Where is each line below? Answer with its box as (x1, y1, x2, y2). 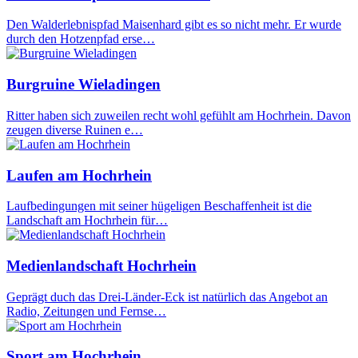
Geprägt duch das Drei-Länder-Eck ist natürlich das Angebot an (6, 289, 328, 304)
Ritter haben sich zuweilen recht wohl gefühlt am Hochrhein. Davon (6, 108, 351, 122)
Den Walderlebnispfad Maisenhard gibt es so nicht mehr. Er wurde (6, 18, 341, 32)
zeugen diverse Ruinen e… (6, 122, 143, 137)
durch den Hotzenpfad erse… (6, 32, 155, 46)
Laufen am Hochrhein (6, 166, 152, 184)
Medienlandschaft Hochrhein (6, 257, 197, 274)
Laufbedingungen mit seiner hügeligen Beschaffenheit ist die (6, 199, 312, 213)
